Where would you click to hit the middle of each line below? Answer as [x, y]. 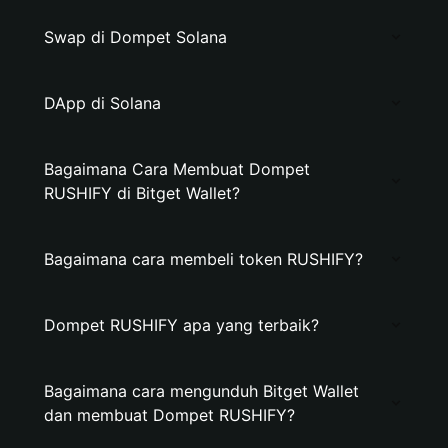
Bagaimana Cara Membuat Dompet [177, 169]
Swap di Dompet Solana [135, 37]
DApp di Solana [102, 103]
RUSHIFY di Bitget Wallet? [142, 193]
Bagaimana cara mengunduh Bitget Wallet [201, 391]
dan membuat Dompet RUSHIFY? [169, 415]
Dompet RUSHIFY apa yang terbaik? [181, 325]
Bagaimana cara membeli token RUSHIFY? [203, 259]
